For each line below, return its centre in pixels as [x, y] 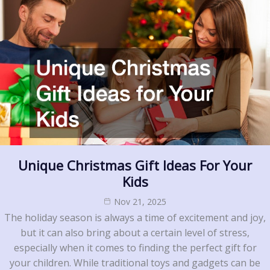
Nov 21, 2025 [140, 201]
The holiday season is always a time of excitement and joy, [135, 217]
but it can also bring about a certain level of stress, [135, 232]
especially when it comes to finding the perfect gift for [135, 247]
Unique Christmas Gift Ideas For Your [135, 165]
